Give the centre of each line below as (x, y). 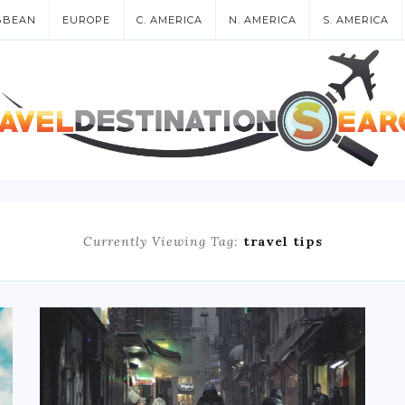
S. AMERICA (356, 20)
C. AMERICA (170, 20)
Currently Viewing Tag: (163, 241)
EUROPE (86, 20)
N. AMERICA (263, 20)
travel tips (283, 241)
